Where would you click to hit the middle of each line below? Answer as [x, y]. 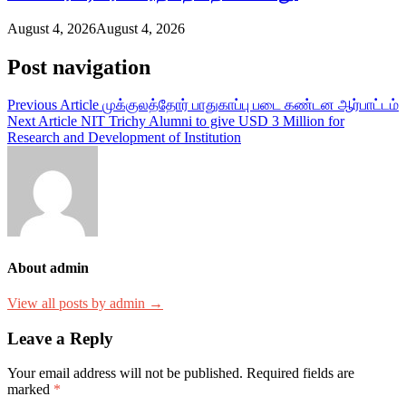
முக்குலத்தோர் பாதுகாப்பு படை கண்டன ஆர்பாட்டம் [251, 105]
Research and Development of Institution [124, 138]
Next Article [42, 121]
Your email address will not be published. [125, 373]
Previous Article [53, 105]
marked [30, 390]
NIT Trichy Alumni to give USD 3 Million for [213, 121]
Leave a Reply [60, 338]
